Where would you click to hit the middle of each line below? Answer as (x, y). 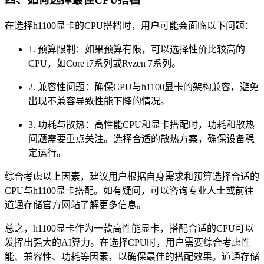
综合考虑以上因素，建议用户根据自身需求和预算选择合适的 (132, 177)
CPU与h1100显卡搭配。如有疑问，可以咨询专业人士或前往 (129, 191)
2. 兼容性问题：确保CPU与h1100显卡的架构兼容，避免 (143, 87)
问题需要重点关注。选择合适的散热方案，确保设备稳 (141, 139)
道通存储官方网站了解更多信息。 (75, 205)
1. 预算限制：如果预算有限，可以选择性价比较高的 (137, 49)
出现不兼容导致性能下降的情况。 (99, 101)
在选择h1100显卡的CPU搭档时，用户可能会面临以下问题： (129, 26)
